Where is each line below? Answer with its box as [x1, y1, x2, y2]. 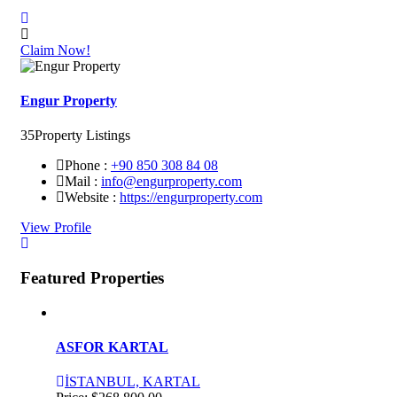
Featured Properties [20, 269, 164, 287]
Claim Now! [20, 42, 90, 58]
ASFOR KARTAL [56, 339, 168, 354]
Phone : [65, 158, 107, 174]
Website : [65, 190, 116, 206]
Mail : [65, 174, 97, 190]
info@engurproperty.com [101, 174, 242, 190]
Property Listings [35, 128, 130, 144]
